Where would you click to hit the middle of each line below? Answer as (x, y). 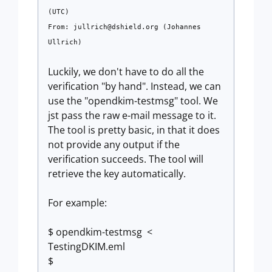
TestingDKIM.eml (87, 246)
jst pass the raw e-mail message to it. (132, 115)
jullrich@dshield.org (116, 27)
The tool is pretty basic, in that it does (134, 130)
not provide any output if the (114, 144)
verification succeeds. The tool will (126, 159)
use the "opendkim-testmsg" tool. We (133, 101)
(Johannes (180, 27)
